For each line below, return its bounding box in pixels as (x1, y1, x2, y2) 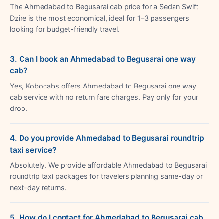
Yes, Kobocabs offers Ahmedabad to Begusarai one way (10, 81, 196, 90)
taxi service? (10, 145, 56, 154)
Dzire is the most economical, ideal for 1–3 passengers (10, 13, 189, 22)
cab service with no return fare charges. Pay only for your (10, 92, 198, 102)
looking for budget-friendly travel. (10, 24, 120, 34)
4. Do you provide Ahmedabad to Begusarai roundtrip (10, 133, 204, 143)
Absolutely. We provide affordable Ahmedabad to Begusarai (10, 160, 207, 170)
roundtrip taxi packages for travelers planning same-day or (10, 172, 203, 181)
